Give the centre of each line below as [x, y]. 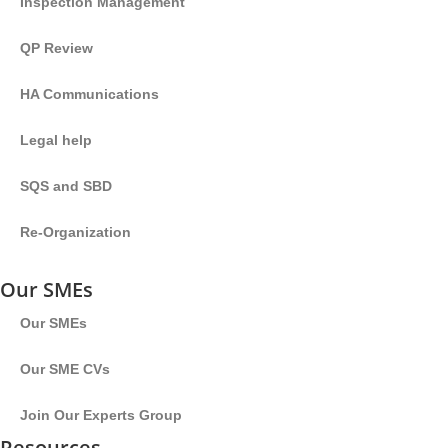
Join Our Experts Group [101, 415]
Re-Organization [75, 232]
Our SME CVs [65, 369]
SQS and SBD [66, 186]
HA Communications [89, 94]
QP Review [56, 48]
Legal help [56, 140]
